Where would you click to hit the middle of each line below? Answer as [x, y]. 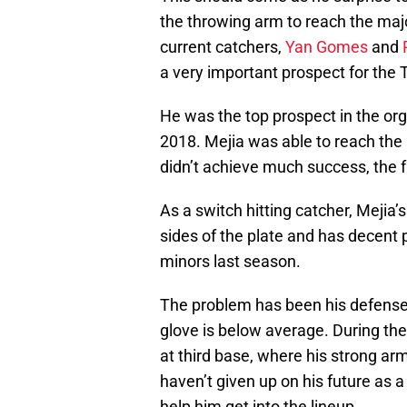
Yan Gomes [327, 47]
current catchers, [223, 47]
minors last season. [230, 262]
